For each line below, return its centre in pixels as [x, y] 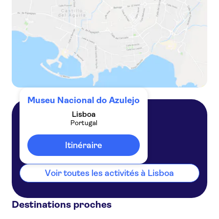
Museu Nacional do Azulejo [84, 100]
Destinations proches [62, 205]
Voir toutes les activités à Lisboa [109, 173]
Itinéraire [84, 145]
